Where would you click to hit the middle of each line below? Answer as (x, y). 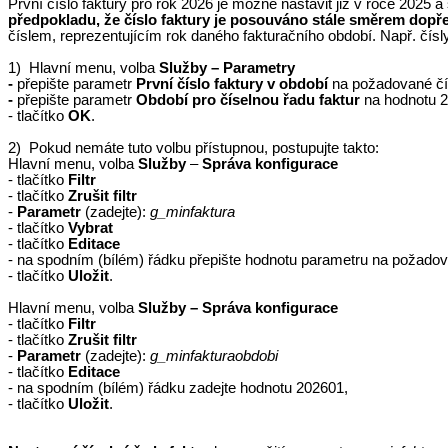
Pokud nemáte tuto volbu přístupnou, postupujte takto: (204, 147)
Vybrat (90, 227)
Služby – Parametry (227, 67)
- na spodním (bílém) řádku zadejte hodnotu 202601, (178, 387)
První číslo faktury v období (234, 83)
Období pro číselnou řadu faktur (248, 99)
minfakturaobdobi (222, 355)
